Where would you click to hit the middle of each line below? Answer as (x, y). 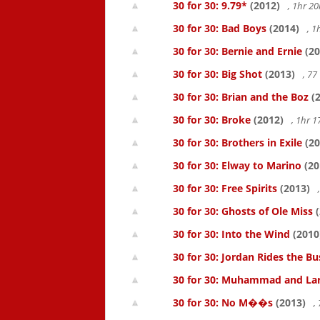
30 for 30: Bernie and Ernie (237, 51)
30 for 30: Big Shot (217, 74)
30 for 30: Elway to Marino (237, 165)
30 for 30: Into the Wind (231, 234)
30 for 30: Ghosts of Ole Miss (243, 211)
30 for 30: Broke (212, 120)
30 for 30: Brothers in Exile (237, 142)
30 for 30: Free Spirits (225, 188)
